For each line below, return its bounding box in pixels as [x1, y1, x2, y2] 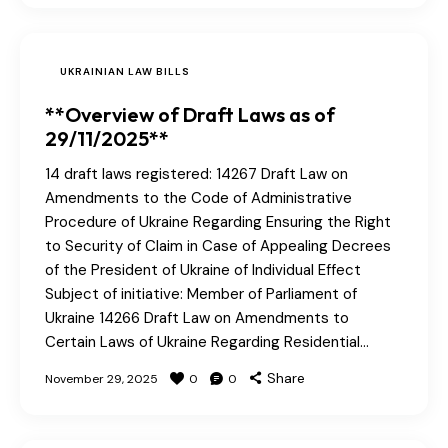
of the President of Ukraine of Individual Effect [45, 260, 361, 281]
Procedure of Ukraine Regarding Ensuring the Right [45, 212, 391, 233]
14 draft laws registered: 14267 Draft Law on [45, 164, 348, 185]
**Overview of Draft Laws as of [45, 102, 335, 128]
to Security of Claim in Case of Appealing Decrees [45, 236, 391, 257]
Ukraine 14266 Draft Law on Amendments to [45, 308, 349, 329]
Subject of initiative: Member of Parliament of [45, 284, 357, 305]
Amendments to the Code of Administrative [45, 188, 352, 209]
